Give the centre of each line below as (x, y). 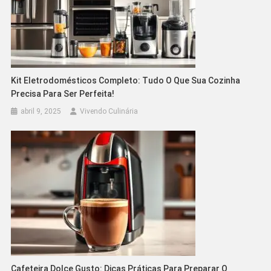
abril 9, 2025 (41, 111)
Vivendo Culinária (109, 111)
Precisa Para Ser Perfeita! (63, 93)
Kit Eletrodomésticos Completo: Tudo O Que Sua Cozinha (126, 80)
